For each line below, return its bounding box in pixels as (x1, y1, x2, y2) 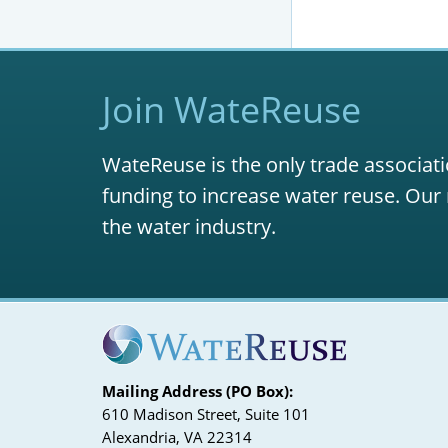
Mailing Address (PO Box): (102, 380, 293, 401)
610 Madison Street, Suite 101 (102, 403, 310, 424)
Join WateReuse (102, 85, 361, 134)
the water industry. (102, 213, 276, 240)
